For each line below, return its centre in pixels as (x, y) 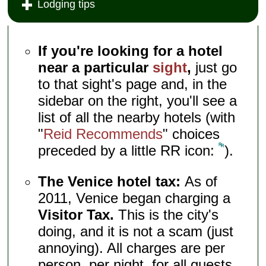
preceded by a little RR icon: (129, 150)
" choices (191, 134)
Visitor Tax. (76, 214)
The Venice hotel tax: (112, 181)
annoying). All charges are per (132, 248)
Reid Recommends (103, 134)
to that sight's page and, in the (133, 84)
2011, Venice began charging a (134, 198)
